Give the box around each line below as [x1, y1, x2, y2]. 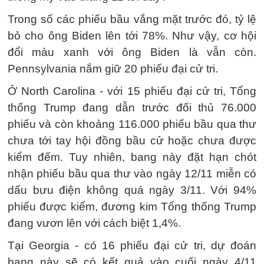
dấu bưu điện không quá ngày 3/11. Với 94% [8, 184, 256, 196]
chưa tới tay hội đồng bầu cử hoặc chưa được [8, 134, 256, 147]
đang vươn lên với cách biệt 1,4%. [8, 217, 181, 229]
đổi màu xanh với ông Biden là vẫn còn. [8, 46, 256, 58]
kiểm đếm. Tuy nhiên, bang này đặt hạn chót [8, 151, 256, 163]
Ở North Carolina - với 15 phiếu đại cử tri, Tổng [8, 85, 256, 97]
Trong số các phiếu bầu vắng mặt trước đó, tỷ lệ [8, 13, 256, 25]
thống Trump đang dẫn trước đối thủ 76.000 [8, 101, 256, 114]
